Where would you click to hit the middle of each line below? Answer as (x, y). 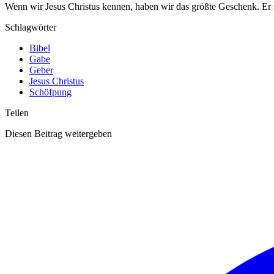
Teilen (17, 113)
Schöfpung (50, 92)
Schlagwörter (31, 28)
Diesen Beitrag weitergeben (58, 134)
